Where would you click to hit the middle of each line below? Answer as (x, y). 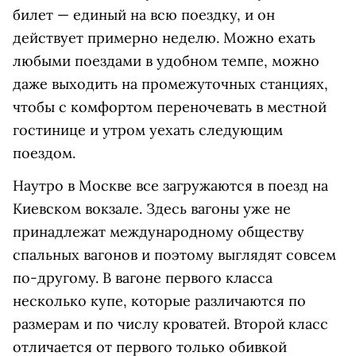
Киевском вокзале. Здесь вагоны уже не (152, 208)
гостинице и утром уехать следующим (148, 130)
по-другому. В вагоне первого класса (143, 277)
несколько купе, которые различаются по (159, 300)
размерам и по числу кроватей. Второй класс (170, 323)
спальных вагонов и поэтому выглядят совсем (174, 254)
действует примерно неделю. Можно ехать (164, 37)
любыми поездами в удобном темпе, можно (166, 60)
